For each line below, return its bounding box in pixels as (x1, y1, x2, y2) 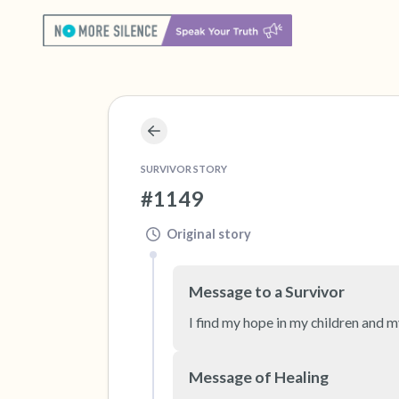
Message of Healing (189, 368, 329, 387)
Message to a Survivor (189, 282, 345, 301)
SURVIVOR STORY (141, 163, 227, 175)
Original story (167, 225, 251, 241)
